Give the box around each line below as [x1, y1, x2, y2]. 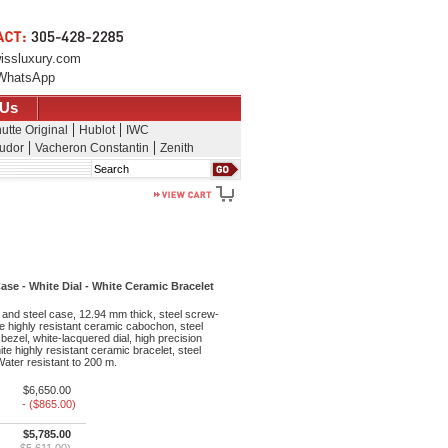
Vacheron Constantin [34, 141, 149, 155]
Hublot [79, 123, 115, 137]
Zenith [159, 141, 194, 155]
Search [91, 159, 142, 176]
